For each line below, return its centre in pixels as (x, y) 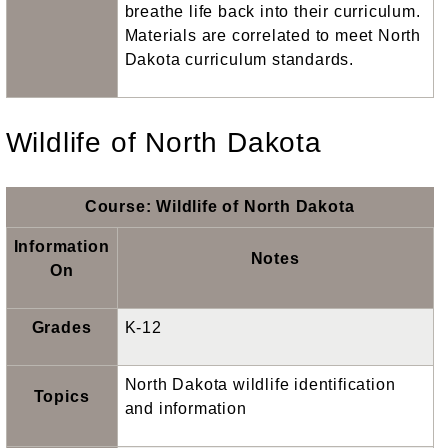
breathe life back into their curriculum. (272, 12)
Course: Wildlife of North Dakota (219, 206)
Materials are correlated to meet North (272, 36)
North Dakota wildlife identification (260, 384)
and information (185, 408)
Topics (61, 396)
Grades (61, 327)
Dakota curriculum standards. (239, 60)
